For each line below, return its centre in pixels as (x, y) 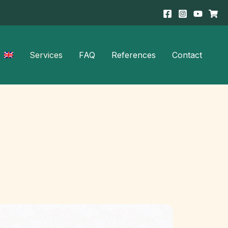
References (134, 55)
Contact (187, 55)
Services (46, 55)
